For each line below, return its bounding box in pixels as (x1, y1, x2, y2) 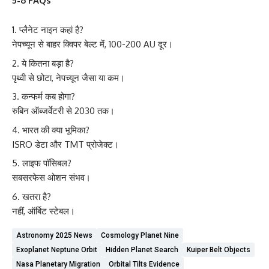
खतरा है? (22, 190, 51, 202)
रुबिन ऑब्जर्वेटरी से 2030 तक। (12, 105, 115, 116)
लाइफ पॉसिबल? (22, 157, 71, 169)
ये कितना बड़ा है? (22, 57, 74, 69)
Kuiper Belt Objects (187, 245, 250, 254)
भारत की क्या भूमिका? (22, 124, 89, 136)
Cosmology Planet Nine (101, 231, 179, 240)
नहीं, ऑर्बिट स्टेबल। (12, 205, 75, 217)
